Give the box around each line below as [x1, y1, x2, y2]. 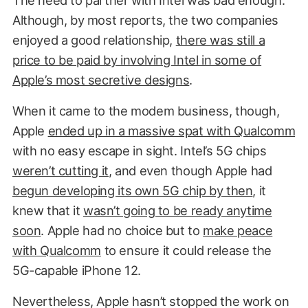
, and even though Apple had [108, 162, 272, 178]
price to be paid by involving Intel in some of [12, 52, 262, 67]
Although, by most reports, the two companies [12, 12, 278, 27]
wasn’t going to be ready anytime [82, 202, 272, 218]
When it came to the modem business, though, [12, 102, 280, 118]
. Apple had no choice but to [41, 222, 203, 238]
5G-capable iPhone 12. [12, 262, 141, 278]
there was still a [175, 32, 265, 47]
